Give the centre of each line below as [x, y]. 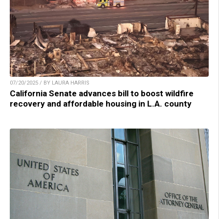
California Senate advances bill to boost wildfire [102, 94]
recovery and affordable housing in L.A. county [101, 104]
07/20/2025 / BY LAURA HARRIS [50, 83]
